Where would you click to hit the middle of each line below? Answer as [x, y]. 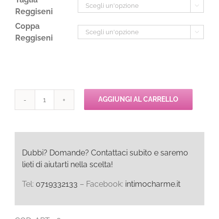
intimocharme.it [153, 184]
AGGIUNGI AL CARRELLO [138, 99]
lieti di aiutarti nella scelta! [67, 164]
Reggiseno [63, 140]
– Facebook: [101, 184]
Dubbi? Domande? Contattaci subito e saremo [105, 153]
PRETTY [58, 128]
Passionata [63, 104]
